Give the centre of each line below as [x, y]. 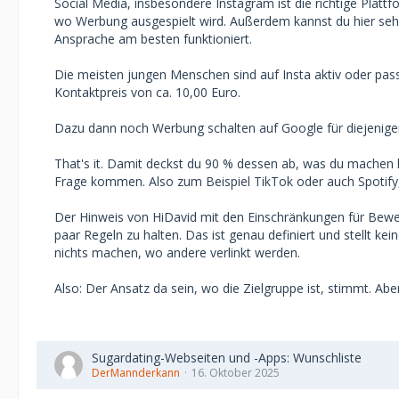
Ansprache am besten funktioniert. [153, 39]
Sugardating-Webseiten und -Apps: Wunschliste [227, 358]
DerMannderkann [136, 373]
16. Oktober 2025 [236, 373]
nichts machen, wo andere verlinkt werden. [177, 252]
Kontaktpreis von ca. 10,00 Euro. [147, 92]
